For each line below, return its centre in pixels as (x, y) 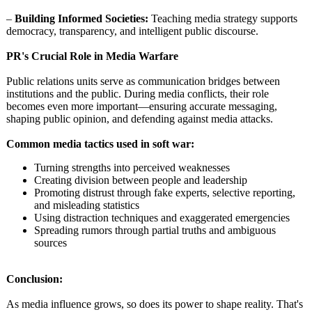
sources (50, 243)
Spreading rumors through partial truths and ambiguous (155, 230)
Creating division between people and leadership (141, 180)
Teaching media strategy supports (223, 18)
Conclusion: (34, 279)
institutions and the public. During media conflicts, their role (138, 94)
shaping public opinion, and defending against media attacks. (140, 119)
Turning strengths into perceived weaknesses (132, 167)
